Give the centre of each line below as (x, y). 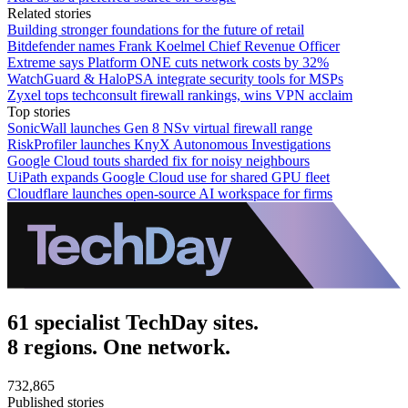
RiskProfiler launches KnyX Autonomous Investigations (169, 144)
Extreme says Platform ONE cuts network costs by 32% (168, 62)
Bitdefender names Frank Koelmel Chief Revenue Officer (173, 46)
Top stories (39, 111)
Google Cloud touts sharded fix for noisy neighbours (158, 160)
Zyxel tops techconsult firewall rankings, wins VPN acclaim (180, 95)
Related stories (49, 13)
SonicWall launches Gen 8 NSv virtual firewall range (160, 127)
